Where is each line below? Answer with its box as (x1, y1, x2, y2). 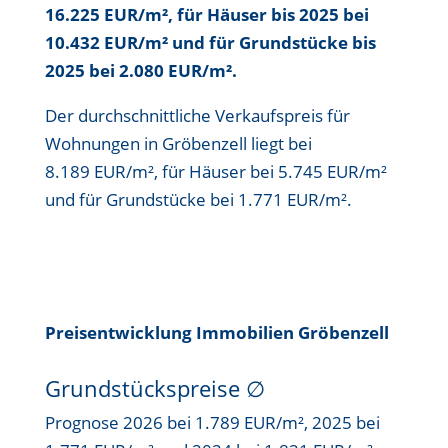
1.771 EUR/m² (237, 188, 347, 211)
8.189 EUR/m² (44, 160, 154, 183)
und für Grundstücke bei (44, 188, 238, 211)
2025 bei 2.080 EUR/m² (44, 59, 232, 82)
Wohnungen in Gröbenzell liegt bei (44, 132, 312, 155)
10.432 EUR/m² (44, 31, 168, 54)
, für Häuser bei (153, 160, 278, 183)
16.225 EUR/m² (44, 3, 168, 26)
